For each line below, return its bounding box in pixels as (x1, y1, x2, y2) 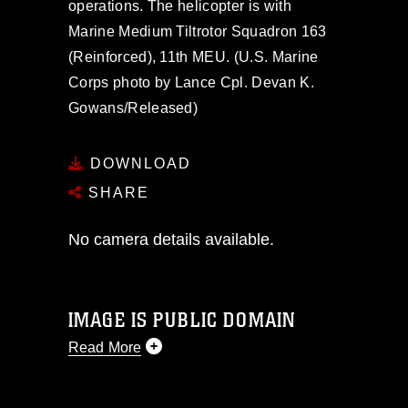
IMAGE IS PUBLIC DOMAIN (68, 307, 296, 333)
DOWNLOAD (85, 155, 191, 171)
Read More (68, 340, 142, 355)
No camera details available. (68, 229, 274, 249)
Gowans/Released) (68, 100, 199, 116)
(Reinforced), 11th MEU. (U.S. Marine (68, 49, 319, 65)
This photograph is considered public (68, 381, 313, 395)
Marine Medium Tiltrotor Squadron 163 (68, 24, 327, 39)
